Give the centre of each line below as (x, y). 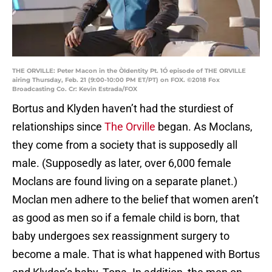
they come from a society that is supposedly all (125, 145)
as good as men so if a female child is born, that (126, 218)
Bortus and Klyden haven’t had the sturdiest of (123, 109)
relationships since (58, 127)
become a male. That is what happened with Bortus (136, 254)
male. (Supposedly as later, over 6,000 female (122, 163)
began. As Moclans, (204, 127)
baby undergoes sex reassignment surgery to (121, 236)
